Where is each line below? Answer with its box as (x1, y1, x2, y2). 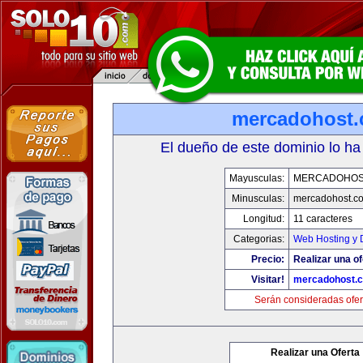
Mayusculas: (228, 173, 284, 184)
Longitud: (242, 213, 284, 224)
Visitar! (250, 274, 284, 285)
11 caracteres (293, 213, 352, 224)
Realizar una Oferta (271, 347, 360, 358)
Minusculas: (231, 193, 284, 204)
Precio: (250, 254, 284, 265)
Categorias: (233, 233, 284, 245)
